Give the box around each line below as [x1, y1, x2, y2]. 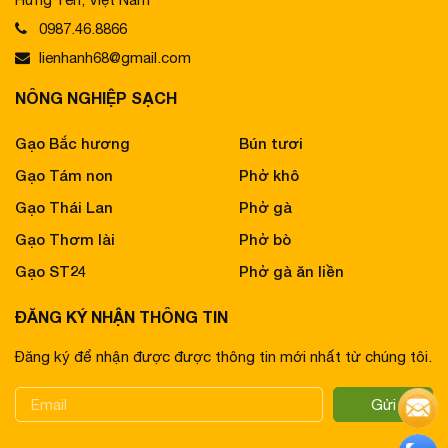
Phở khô [239, 166, 299, 185]
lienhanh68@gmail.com [27, 49, 191, 67]
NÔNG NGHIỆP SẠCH [15, 88, 177, 108]
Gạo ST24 [15, 262, 86, 281]
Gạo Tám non [15, 166, 113, 185]
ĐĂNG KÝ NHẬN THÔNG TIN [15, 307, 228, 327]
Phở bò [239, 230, 291, 249]
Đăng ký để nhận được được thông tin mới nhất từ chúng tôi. [15, 348, 432, 366]
